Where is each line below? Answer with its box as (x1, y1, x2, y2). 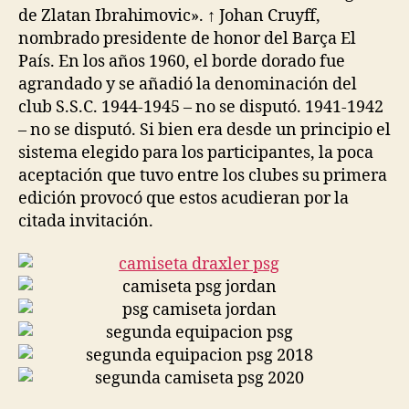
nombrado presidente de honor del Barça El (18, 27, 356, 49)
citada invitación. (18, 210, 153, 232)
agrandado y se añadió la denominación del (18, 73, 357, 95)
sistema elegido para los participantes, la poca (18, 142, 373, 163)
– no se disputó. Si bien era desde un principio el (18, 119, 391, 141)
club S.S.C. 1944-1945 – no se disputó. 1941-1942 (18, 96, 383, 118)
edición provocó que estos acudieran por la (18, 187, 349, 209)
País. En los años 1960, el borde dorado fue (18, 50, 345, 72)
